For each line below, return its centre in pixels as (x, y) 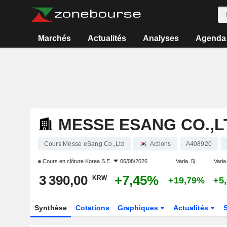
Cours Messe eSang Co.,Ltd (84, 144)
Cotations (92, 208)
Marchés (55, 38)
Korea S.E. (98, 161)
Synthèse (50, 208)
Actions (160, 144)
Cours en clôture (63, 161)
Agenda (211, 38)
